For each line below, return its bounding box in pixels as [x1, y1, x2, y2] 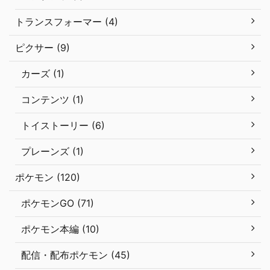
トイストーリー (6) [21, 119, 105, 131]
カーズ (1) [21, 67, 64, 80]
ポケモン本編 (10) [21, 222, 99, 235]
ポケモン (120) [15, 171, 80, 183]
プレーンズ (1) [21, 145, 84, 157]
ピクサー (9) [15, 41, 70, 54]
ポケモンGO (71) [21, 196, 94, 209]
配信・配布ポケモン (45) [21, 248, 130, 261]
